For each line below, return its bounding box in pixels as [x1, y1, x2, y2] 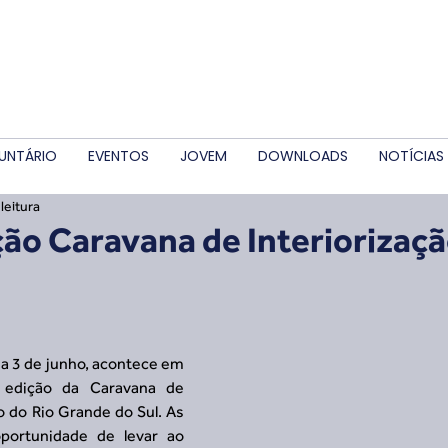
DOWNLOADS [258, 146, 348, 166]
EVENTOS [88, 146, 149, 166]
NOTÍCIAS [379, 146, 444, 166]
